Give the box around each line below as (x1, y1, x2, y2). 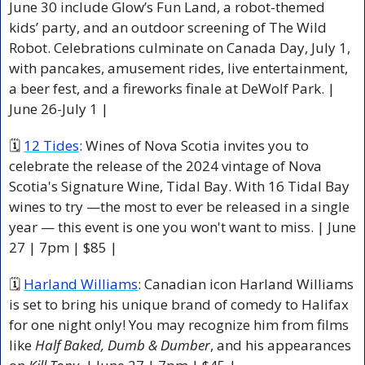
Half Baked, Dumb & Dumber (35, 335, 210, 354)
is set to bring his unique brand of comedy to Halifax (9, 294, 349, 314)
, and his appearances (210, 335, 351, 354)
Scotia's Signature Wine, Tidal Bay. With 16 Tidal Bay (9, 176, 350, 196)
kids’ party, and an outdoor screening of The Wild (9, 17, 327, 37)
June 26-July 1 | (9, 99, 112, 118)
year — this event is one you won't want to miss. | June (9, 217, 356, 236)
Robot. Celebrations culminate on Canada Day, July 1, (9, 37, 350, 57)
